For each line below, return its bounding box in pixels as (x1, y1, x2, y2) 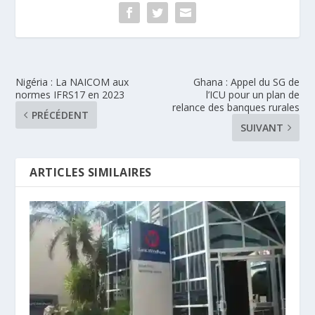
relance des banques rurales (172, 100, 300, 114)
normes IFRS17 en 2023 (15, 87, 125, 101)
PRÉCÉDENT (32, 108, 89, 122)
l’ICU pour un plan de (205, 87, 300, 101)
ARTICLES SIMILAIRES (30, 164, 152, 180)
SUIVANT (240, 120, 283, 134)
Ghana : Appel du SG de (193, 75, 300, 89)
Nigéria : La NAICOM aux (15, 75, 129, 89)
